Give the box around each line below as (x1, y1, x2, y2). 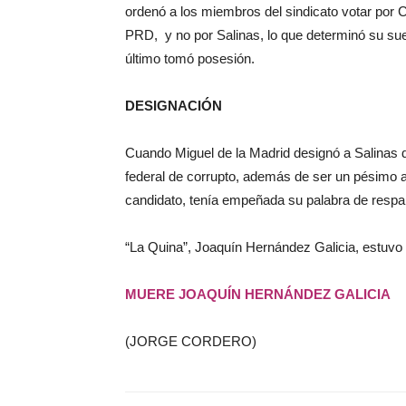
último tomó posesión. (125, 51, 255, 66)
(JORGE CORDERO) (125, 333, 256, 349)
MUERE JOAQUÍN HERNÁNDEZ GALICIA (125, 286, 391, 302)
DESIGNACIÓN (125, 98, 222, 113)
